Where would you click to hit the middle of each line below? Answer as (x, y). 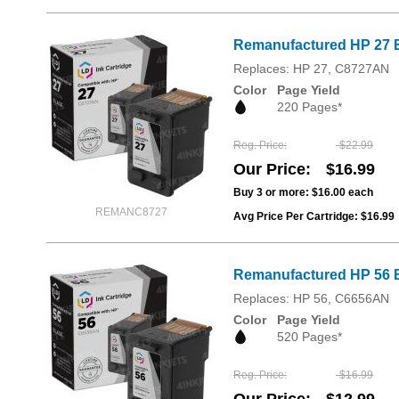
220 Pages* (309, 107)
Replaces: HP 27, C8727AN (311, 69)
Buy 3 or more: (273, 193)
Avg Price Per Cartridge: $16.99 (314, 217)
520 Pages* (309, 337)
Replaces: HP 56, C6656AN (311, 299)
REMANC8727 (131, 212)
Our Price (269, 170)
